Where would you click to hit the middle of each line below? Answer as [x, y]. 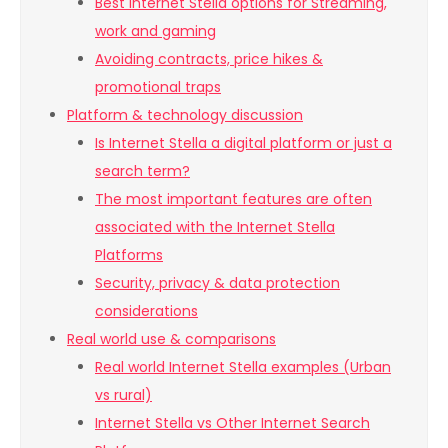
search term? [142, 171]
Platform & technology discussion [185, 115]
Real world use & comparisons [171, 339]
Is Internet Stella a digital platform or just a [243, 143]
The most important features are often [233, 199]
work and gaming [155, 31]
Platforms [129, 255]
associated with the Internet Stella [215, 227]
